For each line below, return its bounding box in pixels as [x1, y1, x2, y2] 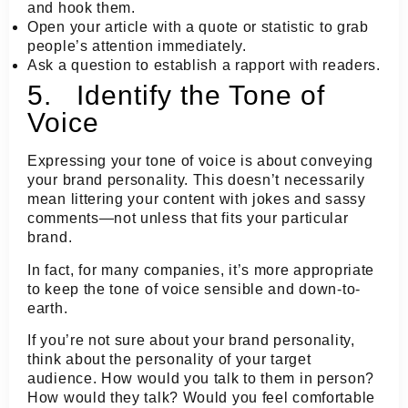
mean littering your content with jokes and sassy [27, 191, 366, 208]
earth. [27, 300, 68, 316]
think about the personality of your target [27, 351, 311, 367]
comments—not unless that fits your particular [27, 210, 349, 227]
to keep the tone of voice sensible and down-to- [27, 280, 361, 297]
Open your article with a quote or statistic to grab [27, 19, 369, 36]
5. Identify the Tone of [27, 80, 325, 111]
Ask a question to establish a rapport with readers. [27, 57, 381, 74]
